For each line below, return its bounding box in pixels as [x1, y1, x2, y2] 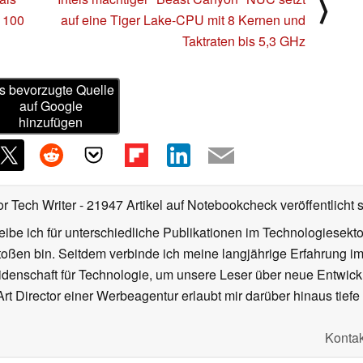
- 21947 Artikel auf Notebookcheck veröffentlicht [79, 195, 354, 215]
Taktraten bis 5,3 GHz [182, 31, 305, 50]
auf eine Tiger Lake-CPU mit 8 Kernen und [61, 10, 305, 29]
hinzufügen [19, 113, 83, 132]
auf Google [19, 96, 83, 116]
